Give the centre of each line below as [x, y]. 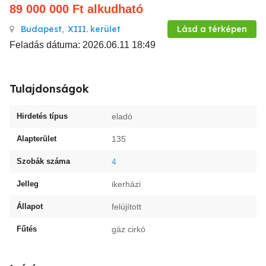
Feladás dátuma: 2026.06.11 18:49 [83, 45]
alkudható [115, 9]
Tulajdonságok [49, 89]
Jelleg [28, 184]
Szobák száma [43, 161]
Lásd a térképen [212, 29]
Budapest [41, 29]
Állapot [30, 206]
